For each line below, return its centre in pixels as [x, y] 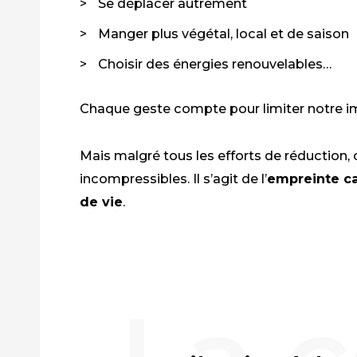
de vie [101, 201]
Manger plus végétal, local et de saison [224, 33]
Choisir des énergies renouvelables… [215, 63]
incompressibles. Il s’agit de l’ [173, 178]
